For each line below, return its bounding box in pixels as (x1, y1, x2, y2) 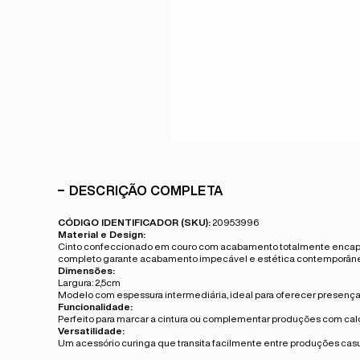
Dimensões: (58, 264, 115, 276)
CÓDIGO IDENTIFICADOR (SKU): (58, 216, 211, 227)
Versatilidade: (58, 325, 125, 336)
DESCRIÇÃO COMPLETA (69, 183, 223, 197)
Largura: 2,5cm (58, 276, 121, 288)
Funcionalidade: (58, 301, 133, 312)
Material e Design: (58, 228, 145, 239)
